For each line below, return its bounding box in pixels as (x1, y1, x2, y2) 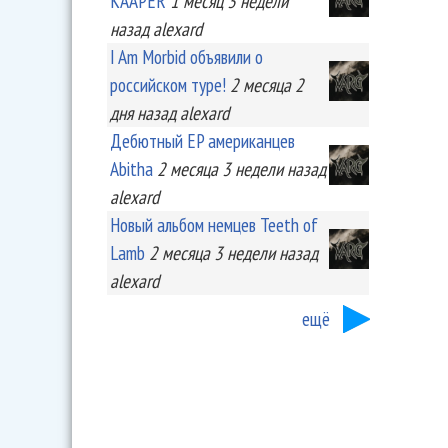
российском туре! (110, 72, 226, 97)
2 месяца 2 (230, 72, 304, 97)
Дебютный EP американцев (110, 128, 295, 153)
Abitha (110, 156, 153, 181)
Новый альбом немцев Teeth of (110, 212, 318, 237)
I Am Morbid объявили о (110, 44, 263, 69)
